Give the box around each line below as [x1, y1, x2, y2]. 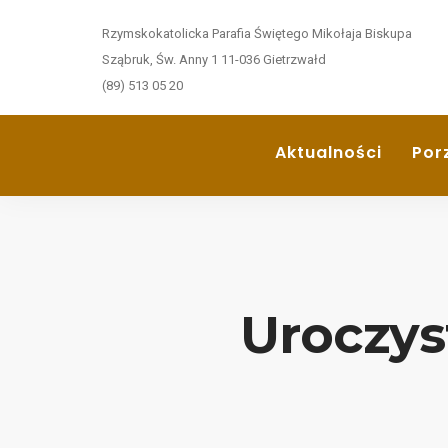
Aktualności [274, 141, 382, 164]
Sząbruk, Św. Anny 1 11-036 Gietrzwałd [102, 52, 326, 67]
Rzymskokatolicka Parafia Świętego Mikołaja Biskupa [102, 26, 412, 41]
